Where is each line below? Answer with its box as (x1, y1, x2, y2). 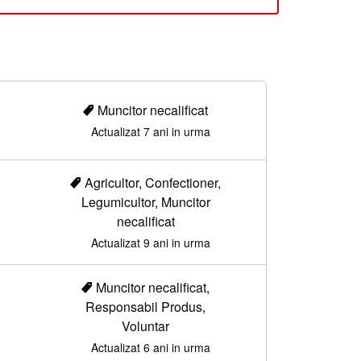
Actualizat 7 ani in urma (90, 123, 210, 140)
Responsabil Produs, (85, 297, 206, 316)
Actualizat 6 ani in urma (90, 338, 210, 355)
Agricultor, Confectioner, (85, 172, 222, 192)
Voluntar (122, 316, 170, 335)
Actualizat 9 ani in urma (90, 234, 210, 251)
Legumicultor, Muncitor (81, 192, 210, 211)
